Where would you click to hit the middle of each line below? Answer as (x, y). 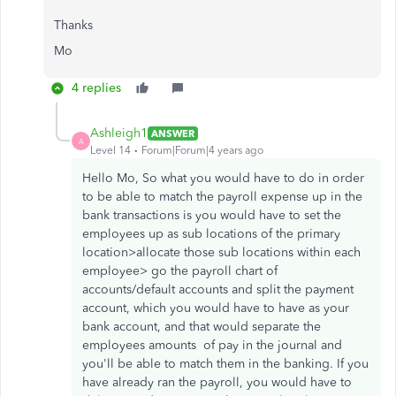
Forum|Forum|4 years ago (202, 150)
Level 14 (110, 150)
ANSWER (173, 133)
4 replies (96, 88)
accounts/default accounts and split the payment (218, 289)
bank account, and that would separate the (202, 327)
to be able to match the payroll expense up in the (222, 197)
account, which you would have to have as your (216, 308)
